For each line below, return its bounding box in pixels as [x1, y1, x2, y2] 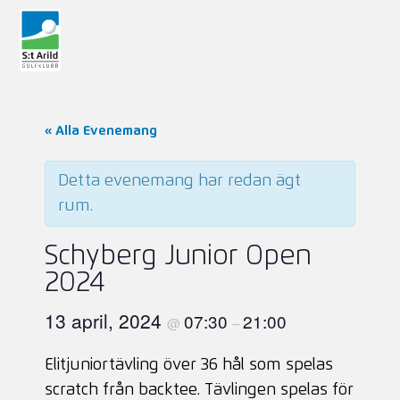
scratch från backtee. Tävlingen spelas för [45, 382, 354, 398]
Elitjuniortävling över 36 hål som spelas [45, 357, 334, 373]
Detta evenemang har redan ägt [58, 173, 302, 189]
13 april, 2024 [45, 307, 168, 334]
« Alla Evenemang [45, 124, 158, 137]
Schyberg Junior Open [45, 243, 312, 270]
